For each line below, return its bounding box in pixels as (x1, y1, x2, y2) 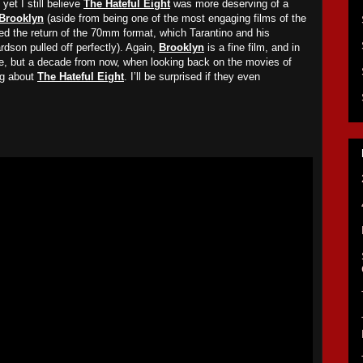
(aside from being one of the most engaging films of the (44, 12, 306, 24)
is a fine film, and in (204, 41, 300, 53)
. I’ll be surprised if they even (124, 70, 260, 83)
